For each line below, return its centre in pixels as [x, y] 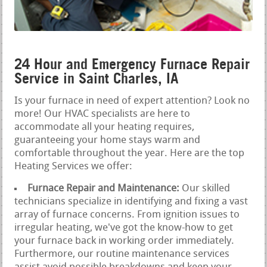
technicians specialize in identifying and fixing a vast [131, 201]
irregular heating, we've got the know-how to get [124, 228]
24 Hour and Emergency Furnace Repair [132, 64]
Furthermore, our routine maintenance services [122, 254]
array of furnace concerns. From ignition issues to [127, 215]
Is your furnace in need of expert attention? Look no [132, 101]
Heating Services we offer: [74, 166]
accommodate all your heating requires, [105, 127]
